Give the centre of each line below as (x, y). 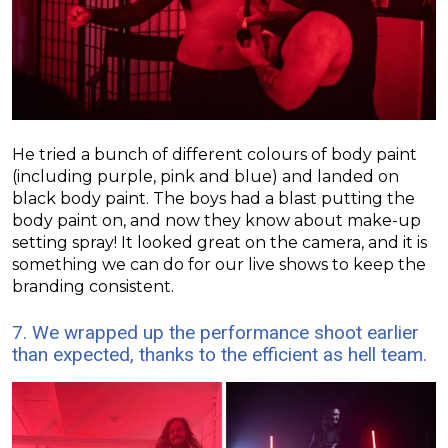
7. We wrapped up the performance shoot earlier (215, 333)
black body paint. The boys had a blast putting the (213, 199)
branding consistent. (93, 287)
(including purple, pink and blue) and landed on (205, 177)
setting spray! (64, 243)
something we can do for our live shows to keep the (219, 265)
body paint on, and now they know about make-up (216, 221)
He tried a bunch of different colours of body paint (214, 155)
